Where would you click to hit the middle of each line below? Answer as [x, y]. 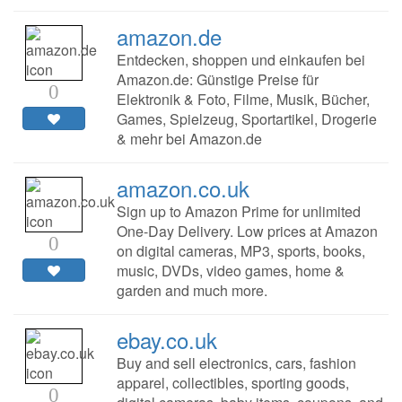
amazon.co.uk [183, 188]
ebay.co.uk [166, 340]
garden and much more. [192, 291]
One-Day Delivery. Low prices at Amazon [247, 232]
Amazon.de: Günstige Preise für [217, 80]
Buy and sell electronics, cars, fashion [236, 363]
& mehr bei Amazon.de [189, 139]
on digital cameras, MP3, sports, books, [240, 251]
